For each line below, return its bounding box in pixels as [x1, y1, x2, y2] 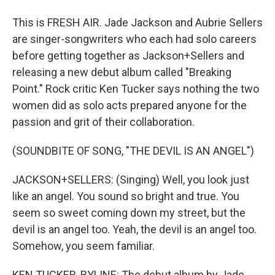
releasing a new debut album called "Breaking [12, 66, 231, 79]
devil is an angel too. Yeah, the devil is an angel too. [12, 223, 257, 236]
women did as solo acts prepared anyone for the [12, 99, 247, 112]
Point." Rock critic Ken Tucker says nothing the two [12, 82, 259, 95]
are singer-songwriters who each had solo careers [12, 33, 257, 45]
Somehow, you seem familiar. [12, 239, 155, 252]
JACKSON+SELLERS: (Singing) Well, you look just [12, 173, 249, 186]
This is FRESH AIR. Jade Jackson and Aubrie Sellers [12, 16, 263, 29]
